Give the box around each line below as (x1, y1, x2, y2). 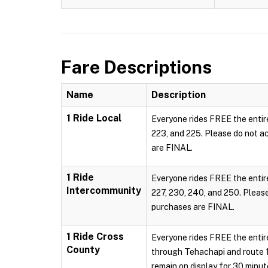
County (66, 244, 100, 255)
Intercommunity (66, 185, 141, 196)
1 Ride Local (66, 112, 121, 124)
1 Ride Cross (66, 231, 124, 242)
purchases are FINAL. (151, 202, 234, 212)
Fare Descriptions (61, 56, 212, 78)
